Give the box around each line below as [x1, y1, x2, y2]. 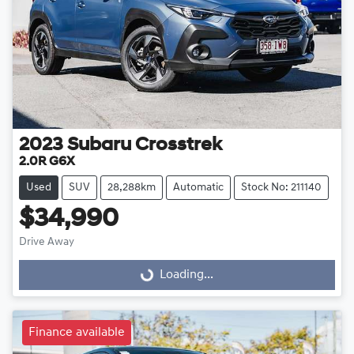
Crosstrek [135, 135, 222, 155]
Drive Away [19, 235, 74, 248]
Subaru [67, 135, 131, 155]
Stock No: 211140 [241, 181, 322, 194]
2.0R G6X [19, 155, 75, 168]
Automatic [173, 181, 224, 194]
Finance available [28, 326, 125, 339]
